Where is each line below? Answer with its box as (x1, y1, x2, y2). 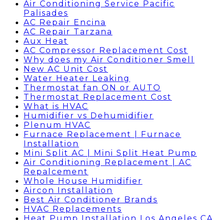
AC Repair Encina (24, 18, 106, 27)
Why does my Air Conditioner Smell (24, 55, 194, 64)
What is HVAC (24, 102, 88, 111)
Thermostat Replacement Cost (24, 92, 172, 102)
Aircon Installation (24, 186, 113, 195)
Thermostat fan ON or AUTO (24, 83, 161, 92)
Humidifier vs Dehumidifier (24, 111, 154, 120)
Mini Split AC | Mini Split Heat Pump (24, 148, 197, 158)
